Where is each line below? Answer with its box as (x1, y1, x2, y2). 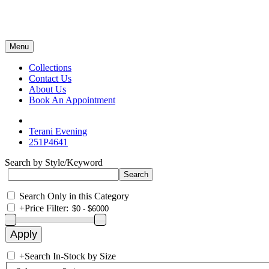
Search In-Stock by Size (25, 251, 116, 261)
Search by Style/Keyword (5, 157, 103, 168)
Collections (29, 62, 71, 73)
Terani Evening (29, 126, 87, 136)
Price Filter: (25, 203, 68, 213)
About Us (29, 84, 66, 94)
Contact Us (29, 73, 71, 83)
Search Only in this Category (19, 191, 129, 201)
